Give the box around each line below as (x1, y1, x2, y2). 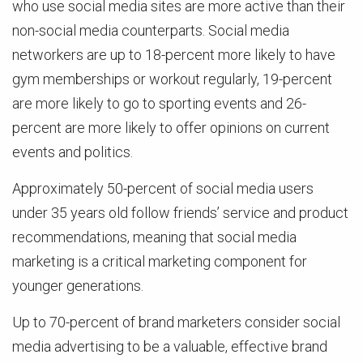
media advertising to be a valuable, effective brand (12, 338, 327, 355)
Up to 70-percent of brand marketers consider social (12, 314, 340, 331)
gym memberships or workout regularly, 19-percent (12, 70, 332, 88)
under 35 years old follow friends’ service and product (12, 204, 348, 221)
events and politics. (12, 143, 133, 160)
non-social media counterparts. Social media (12, 22, 289, 39)
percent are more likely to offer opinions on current (12, 119, 330, 136)
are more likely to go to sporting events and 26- (12, 95, 306, 112)
